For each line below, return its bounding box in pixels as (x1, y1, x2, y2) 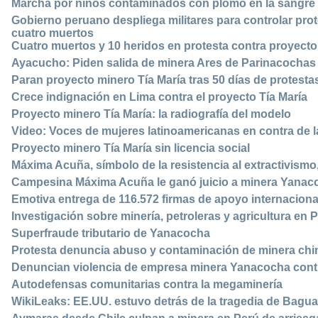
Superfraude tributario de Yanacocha (11, 227, 210, 240)
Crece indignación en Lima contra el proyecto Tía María (11, 91, 307, 104)
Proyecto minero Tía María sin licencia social (11, 142, 250, 155)
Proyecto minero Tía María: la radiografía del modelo (11, 108, 291, 121)
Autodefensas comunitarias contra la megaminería (11, 278, 283, 291)
